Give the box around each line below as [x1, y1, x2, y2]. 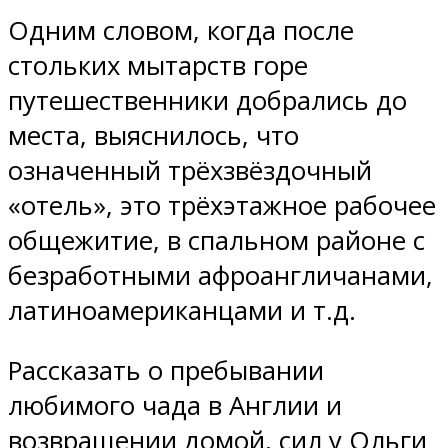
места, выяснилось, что [8, 117, 299, 153]
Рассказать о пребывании [8, 353, 324, 389]
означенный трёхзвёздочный [8, 152, 372, 188]
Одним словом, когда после [8, 12, 354, 48]
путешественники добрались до [8, 82, 407, 118]
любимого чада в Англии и [8, 388, 342, 424]
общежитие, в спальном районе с [8, 222, 425, 258]
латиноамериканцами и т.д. [8, 292, 356, 328]
